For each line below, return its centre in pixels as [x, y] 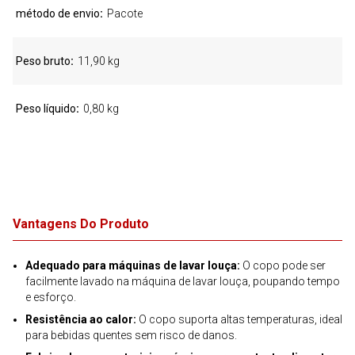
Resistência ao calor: [81, 319]
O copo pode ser [283, 265]
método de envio [58, 13]
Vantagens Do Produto [81, 224]
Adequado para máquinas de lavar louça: [133, 265]
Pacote [125, 13]
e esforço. [51, 297]
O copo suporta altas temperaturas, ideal [239, 319]
